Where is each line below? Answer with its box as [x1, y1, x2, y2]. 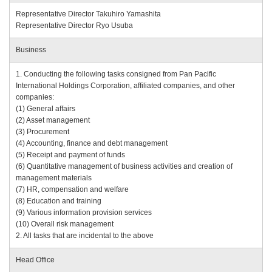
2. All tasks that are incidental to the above [16, 231, 154, 240]
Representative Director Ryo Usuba [16, 21, 133, 30]
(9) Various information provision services [16, 208, 152, 217]
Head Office [16, 256, 55, 264]
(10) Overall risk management [16, 220, 114, 228]
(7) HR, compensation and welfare [16, 185, 129, 194]
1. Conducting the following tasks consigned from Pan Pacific [16, 70, 216, 78]
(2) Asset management [16, 116, 90, 124]
